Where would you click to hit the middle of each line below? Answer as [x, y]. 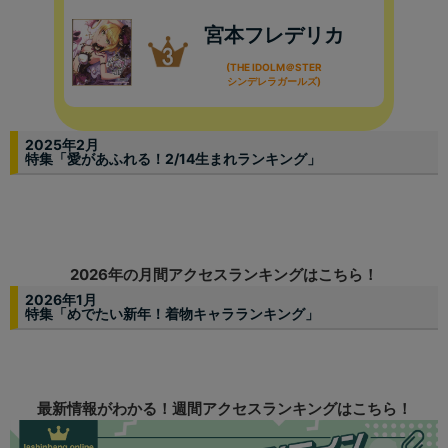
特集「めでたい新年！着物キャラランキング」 [172, 314]
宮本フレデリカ [274, 35]
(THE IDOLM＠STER [274, 67]
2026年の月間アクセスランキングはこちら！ [224, 275]
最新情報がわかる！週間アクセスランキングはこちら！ [224, 409]
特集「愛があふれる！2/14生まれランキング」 [173, 159]
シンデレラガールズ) [274, 81]
